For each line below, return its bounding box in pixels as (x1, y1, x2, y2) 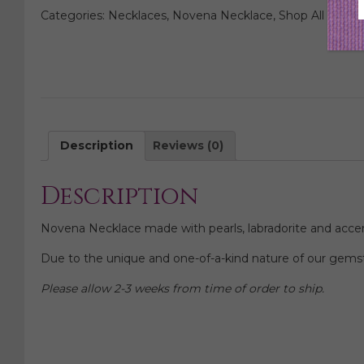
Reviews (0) (153, 138, 223, 154)
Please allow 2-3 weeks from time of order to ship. (41, 280, 324, 296)
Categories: (41, 8, 108, 24)
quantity (40, 32, 87, 47)
